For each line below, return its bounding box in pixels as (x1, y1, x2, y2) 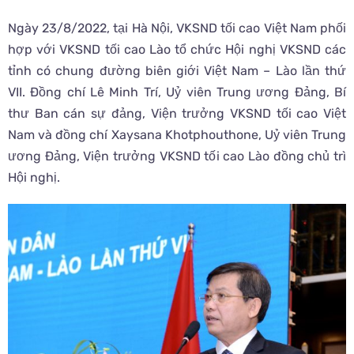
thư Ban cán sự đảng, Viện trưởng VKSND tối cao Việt (8, 106, 346, 122)
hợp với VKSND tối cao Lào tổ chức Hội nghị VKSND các (8, 42, 346, 58)
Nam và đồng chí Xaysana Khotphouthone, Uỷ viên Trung (8, 127, 346, 143)
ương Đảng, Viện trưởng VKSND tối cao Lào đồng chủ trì (8, 149, 346, 164)
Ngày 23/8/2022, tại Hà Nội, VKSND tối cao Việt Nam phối (8, 21, 346, 36)
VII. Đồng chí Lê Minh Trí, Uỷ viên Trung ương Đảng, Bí (8, 85, 346, 100)
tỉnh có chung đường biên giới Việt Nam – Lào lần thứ (8, 63, 346, 79)
